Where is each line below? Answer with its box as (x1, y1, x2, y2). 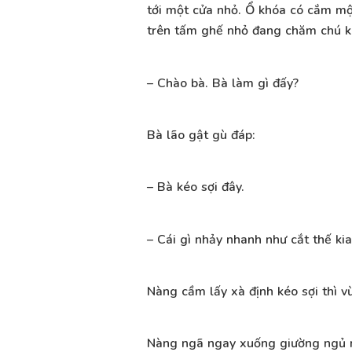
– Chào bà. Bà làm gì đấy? (147, 74, 299, 92)
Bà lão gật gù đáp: (147, 126, 255, 145)
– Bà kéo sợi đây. (147, 178, 244, 196)
